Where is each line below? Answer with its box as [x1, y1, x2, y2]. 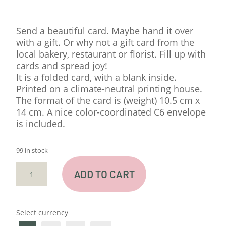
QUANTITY [16, 197, 58, 208]
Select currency [16, 208, 69, 218]
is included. [16, 118, 66, 130]
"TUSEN [16, 174, 49, 185]
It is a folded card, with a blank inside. [16, 71, 177, 84]
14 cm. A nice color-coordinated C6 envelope [16, 106, 206, 119]
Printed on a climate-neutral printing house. [16, 83, 203, 95]
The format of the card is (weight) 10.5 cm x [16, 94, 200, 107]
